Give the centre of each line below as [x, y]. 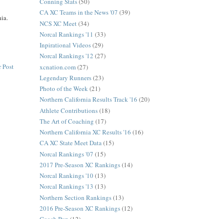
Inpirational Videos [65, 45]
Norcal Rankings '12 [66, 56]
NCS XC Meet [58, 23]
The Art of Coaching [66, 121]
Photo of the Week [64, 89]
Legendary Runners [65, 77]
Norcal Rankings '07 [66, 154]
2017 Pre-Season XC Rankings [80, 164]
